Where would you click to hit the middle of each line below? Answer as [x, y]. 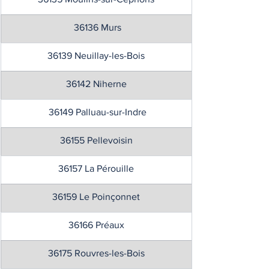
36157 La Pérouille [96, 168]
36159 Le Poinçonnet [96, 197]
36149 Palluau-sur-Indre [96, 112]
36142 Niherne [96, 84]
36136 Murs [96, 27]
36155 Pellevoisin [96, 140]
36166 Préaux [96, 225]
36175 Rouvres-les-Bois [96, 253]
